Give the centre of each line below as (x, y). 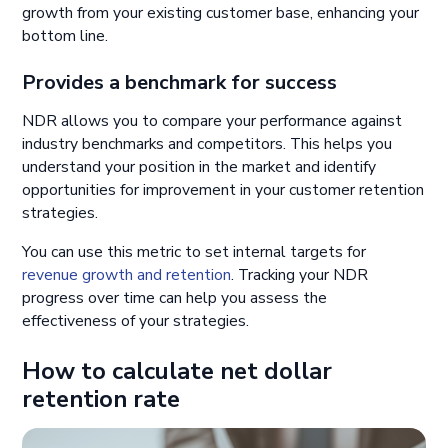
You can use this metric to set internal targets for (194, 251)
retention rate (101, 398)
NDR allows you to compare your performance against (212, 121)
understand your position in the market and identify (199, 167)
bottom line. (65, 35)
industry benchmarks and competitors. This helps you (207, 144)
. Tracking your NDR (300, 274)
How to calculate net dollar (177, 370)
